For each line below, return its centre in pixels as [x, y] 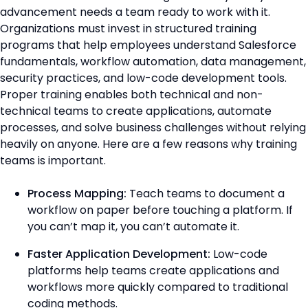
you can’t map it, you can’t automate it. [135, 227]
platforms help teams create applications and [153, 271]
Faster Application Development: [119, 254]
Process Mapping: [77, 194]
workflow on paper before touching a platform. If [160, 210]
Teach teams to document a [206, 194]
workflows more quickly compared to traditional [158, 287]
